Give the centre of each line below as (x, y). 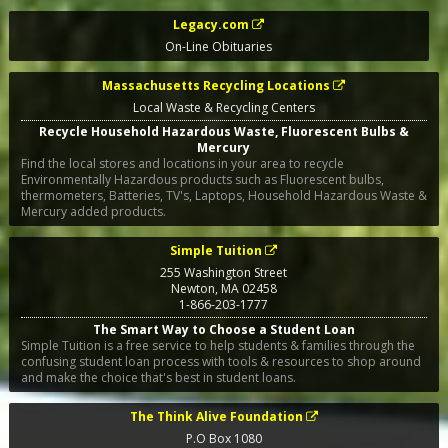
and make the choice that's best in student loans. (158, 377)
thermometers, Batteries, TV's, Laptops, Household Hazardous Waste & (223, 196)
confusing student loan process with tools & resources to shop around (220, 361)
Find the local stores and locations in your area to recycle (182, 164)
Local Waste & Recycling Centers (223, 107)
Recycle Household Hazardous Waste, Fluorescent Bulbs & (223, 132)
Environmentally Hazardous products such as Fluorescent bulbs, (202, 180)
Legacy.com (211, 24)
